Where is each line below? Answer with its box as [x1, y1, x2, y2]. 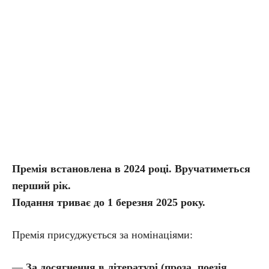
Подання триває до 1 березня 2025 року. [12, 196, 205, 208]
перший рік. [12, 180, 71, 192]
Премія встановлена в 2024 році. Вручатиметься [12, 163, 250, 175]
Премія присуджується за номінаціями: [12, 229, 193, 241]
